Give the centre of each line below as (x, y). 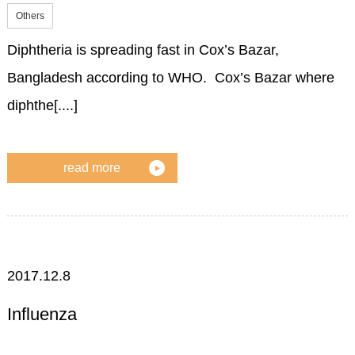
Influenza (42, 315)
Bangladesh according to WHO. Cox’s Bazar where (170, 78)
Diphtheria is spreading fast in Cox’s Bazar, (143, 50)
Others (30, 16)
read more (92, 167)
